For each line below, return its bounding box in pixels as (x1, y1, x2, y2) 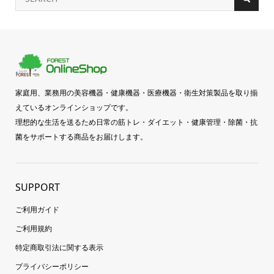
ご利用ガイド (15, 204, 59, 215)
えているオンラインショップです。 (15, 102, 133, 113)
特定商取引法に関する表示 (15, 242, 103, 253)
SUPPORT (15, 180, 60, 194)
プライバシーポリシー (15, 261, 89, 272)
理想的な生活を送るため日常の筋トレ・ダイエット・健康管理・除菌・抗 (15, 117, 257, 128)
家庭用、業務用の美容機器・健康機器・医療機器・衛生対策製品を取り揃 (15, 87, 257, 98)
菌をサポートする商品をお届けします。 (15, 131, 147, 143)
